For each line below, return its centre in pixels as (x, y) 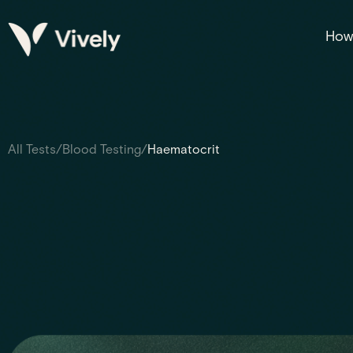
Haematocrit (184, 149)
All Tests (32, 149)
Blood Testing (102, 149)
